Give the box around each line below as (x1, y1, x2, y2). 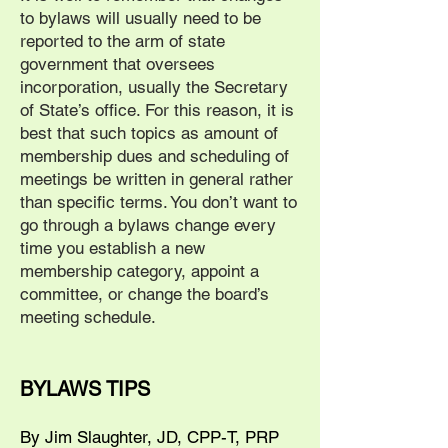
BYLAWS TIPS (20, 377, 150, 401)
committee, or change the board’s (20, 284, 269, 304)
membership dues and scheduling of (20, 146, 289, 166)
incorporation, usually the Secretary (20, 77, 288, 97)
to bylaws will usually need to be (20, 8, 261, 28)
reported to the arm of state (20, 31, 225, 51)
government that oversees (20, 54, 215, 74)
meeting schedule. (20, 307, 161, 327)
